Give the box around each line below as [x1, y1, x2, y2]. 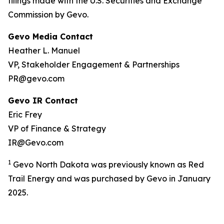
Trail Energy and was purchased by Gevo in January [8, 173, 210, 183]
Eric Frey [8, 109, 42, 119]
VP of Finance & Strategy [8, 123, 106, 133]
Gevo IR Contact [8, 95, 78, 105]
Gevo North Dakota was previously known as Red [11, 159, 204, 169]
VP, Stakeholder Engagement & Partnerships [8, 59, 179, 69]
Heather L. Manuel [8, 45, 80, 55]
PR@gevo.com [8, 73, 64, 83]
